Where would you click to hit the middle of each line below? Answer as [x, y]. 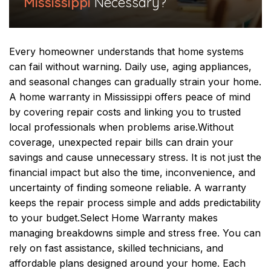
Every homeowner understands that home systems [126, 51]
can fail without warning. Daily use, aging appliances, [130, 66]
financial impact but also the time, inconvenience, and [132, 172]
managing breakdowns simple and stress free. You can [135, 233]
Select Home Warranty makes [149, 217]
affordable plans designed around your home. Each [127, 263]
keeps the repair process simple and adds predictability [135, 202]
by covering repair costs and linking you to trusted [125, 112]
